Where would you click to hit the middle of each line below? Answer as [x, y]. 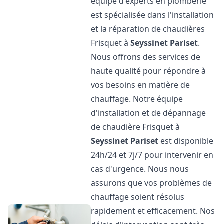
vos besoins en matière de [141, 85]
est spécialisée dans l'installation [153, 15]
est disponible [186, 141]
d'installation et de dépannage [149, 113]
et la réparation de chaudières [148, 29]
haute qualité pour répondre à [149, 71]
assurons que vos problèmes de [152, 183]
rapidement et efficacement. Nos [153, 211]
